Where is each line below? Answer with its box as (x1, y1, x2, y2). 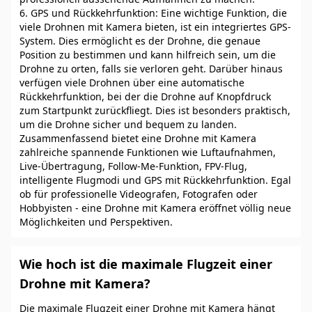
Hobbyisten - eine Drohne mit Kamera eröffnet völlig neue (19, 201, 291, 214)
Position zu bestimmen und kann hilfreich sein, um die (19, 48, 276, 61)
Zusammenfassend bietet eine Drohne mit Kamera (19, 132, 256, 145)
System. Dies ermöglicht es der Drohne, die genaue (19, 34, 260, 47)
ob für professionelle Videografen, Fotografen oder (19, 187, 258, 201)
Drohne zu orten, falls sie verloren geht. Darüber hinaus (19, 62, 283, 75)
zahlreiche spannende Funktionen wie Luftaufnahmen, (19, 146, 276, 159)
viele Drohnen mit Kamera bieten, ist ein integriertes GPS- (19, 20, 291, 33)
